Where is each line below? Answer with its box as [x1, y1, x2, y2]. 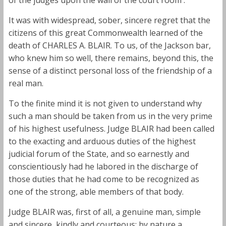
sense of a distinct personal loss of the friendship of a [8, 65, 212, 76]
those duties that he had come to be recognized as [8, 173, 199, 185]
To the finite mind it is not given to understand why [8, 97, 202, 109]
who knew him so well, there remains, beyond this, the [8, 52, 213, 64]
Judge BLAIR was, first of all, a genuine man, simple [8, 206, 201, 217]
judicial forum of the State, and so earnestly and [8, 148, 189, 159]
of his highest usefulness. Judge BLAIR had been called [8, 123, 214, 134]
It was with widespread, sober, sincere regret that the [8, 14, 210, 26]
